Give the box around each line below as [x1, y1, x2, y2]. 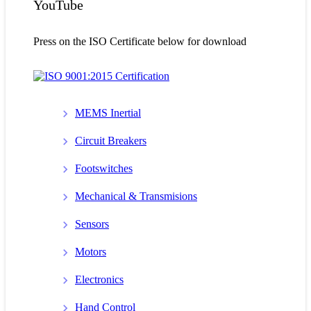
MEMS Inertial [75, 106, 141, 119]
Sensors [75, 217, 109, 230]
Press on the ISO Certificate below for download [33, 35, 246, 47]
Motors [75, 245, 106, 258]
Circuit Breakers [75, 134, 146, 146]
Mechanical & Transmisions [75, 190, 197, 202]
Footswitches [75, 162, 133, 174]
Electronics [75, 273, 124, 285]
